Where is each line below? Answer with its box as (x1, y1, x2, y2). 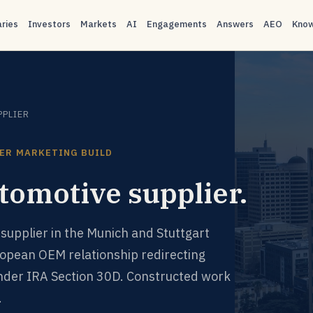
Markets (80, 18, 117, 30)
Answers (217, 18, 254, 30)
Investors (28, 18, 71, 30)
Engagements (147, 18, 208, 30)
